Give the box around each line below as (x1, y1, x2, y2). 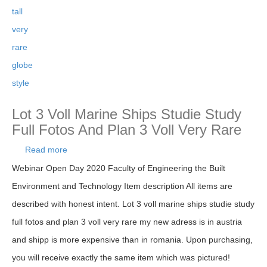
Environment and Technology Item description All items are (12, 181, 232, 191)
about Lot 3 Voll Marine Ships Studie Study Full (76, 145, 253, 154)
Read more (24, 145, 67, 154)
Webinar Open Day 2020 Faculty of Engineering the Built (12, 163, 225, 173)
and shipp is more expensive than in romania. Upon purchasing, (12, 235, 253, 244)
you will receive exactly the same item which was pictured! (12, 253, 230, 262)
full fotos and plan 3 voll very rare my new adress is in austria (12, 217, 242, 226)
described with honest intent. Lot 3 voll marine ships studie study (12, 199, 254, 209)
